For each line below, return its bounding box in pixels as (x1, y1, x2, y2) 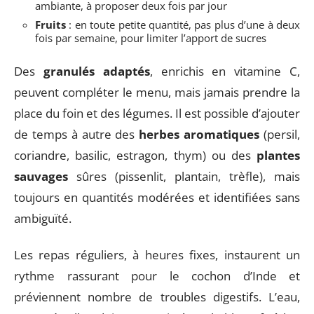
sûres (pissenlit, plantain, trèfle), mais (68, 168, 300, 184)
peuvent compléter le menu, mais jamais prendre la (14, 83, 300, 100)
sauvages (14, 168, 68, 184)
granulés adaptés (43, 62, 150, 79)
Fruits (35, 18, 66, 32)
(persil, (259, 125, 301, 142)
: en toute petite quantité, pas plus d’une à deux (66, 18, 300, 32)
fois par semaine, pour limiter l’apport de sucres (35, 31, 266, 45)
